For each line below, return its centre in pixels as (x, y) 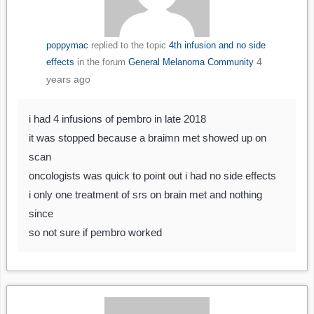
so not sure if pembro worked (95, 233)
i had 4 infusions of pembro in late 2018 (117, 119)
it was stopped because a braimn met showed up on (148, 138)
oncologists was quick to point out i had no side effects (152, 176)
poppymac (67, 46)
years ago (68, 80)
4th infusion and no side (217, 46)
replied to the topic (128, 46)
